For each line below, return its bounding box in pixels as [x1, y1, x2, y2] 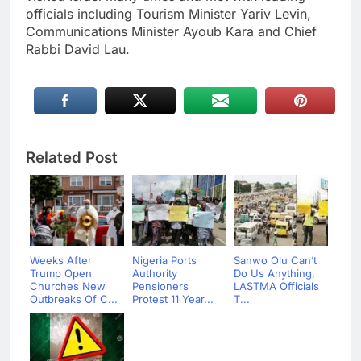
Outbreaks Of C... [30, 292, 118, 305]
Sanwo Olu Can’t [234, 253, 317, 267]
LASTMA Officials [234, 279, 319, 293]
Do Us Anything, [234, 266, 315, 280]
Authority [131, 266, 177, 280]
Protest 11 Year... [131, 292, 214, 305]
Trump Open [30, 266, 92, 280]
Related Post [26, 147, 118, 167]
